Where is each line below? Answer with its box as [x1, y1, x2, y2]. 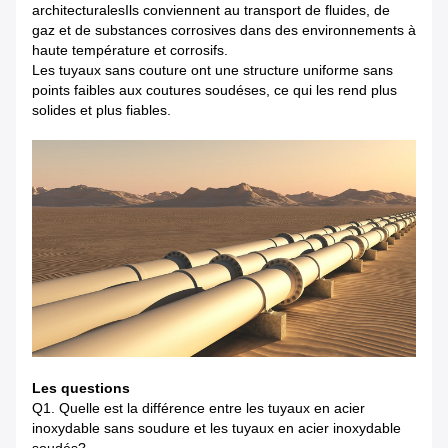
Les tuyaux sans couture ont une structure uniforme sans [32, 62, 393, 79]
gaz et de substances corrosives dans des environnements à [32, 22, 416, 39]
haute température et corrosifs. [32, 42, 228, 59]
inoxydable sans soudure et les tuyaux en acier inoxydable [32, 419, 401, 436]
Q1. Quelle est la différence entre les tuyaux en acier [32, 399, 365, 416]
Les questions [32, 379, 130, 396]
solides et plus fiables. [32, 102, 171, 119]
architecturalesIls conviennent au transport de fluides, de [32, 2, 390, 19]
